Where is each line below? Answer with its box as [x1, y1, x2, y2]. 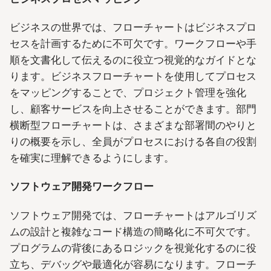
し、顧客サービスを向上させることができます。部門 [10, 103, 256, 116]
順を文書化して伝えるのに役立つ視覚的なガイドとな [10, 54, 256, 67]
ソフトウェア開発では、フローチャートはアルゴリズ [10, 209, 256, 221]
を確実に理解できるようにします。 [10, 152, 174, 165]
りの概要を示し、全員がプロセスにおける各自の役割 [10, 135, 256, 148]
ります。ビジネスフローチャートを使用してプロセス [10, 70, 256, 83]
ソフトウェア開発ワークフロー [10, 180, 154, 193]
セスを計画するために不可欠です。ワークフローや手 [10, 38, 256, 50]
